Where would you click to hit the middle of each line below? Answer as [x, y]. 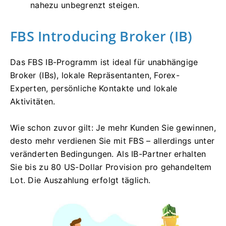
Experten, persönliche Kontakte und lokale [94, 88]
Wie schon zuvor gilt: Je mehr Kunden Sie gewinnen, [113, 127]
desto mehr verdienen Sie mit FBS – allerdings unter [112, 140]
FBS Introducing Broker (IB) [101, 36]
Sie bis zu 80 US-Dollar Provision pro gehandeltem [111, 167]
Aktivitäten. [33, 101]
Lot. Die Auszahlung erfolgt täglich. [80, 180]
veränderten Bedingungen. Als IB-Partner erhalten [108, 154]
